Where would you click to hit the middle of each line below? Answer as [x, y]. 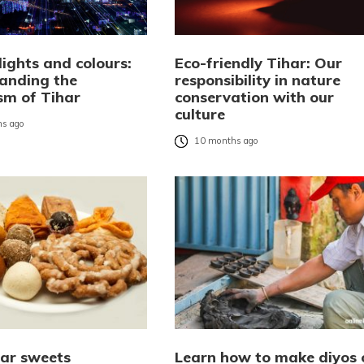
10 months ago [226, 141]
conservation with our [254, 97]
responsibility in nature [257, 80]
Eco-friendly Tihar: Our [258, 63]
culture [199, 115]
